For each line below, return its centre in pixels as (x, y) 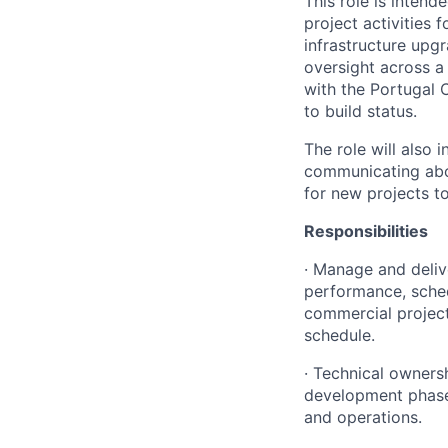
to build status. (360, 111)
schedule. (339, 335)
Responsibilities (366, 231)
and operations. (363, 417)
